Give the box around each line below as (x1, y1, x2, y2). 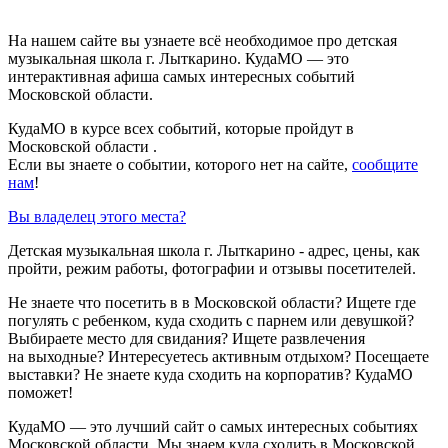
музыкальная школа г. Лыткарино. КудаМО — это (8, 50, 349, 68)
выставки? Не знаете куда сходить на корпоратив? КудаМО (8, 366, 413, 384)
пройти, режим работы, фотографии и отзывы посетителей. (8, 260, 416, 278)
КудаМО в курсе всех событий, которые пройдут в (8, 120, 354, 138)
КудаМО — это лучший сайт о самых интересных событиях (8, 418, 418, 436)
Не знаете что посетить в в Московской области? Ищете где (8, 294, 416, 312)
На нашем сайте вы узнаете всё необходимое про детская (8, 32, 397, 50)
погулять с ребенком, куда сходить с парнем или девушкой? (8, 312, 414, 330)
